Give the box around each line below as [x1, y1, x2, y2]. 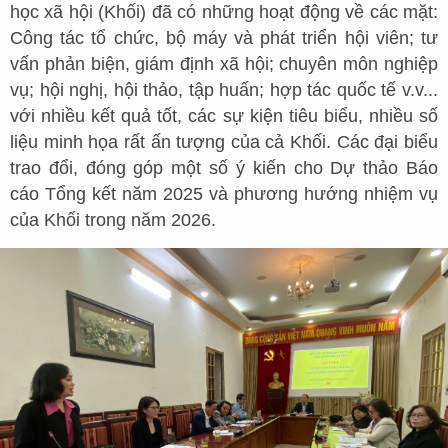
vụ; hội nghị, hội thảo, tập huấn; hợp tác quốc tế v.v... [10, 80, 438, 101]
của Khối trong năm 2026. [10, 210, 216, 231]
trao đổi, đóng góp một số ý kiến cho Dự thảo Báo [10, 158, 438, 179]
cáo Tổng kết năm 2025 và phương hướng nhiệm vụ [10, 184, 438, 205]
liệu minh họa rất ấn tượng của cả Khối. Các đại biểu [10, 132, 438, 153]
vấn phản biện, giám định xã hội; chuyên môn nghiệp [10, 54, 438, 75]
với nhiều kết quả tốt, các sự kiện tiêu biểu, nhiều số [10, 106, 438, 127]
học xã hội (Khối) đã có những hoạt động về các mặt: [10, 2, 438, 23]
